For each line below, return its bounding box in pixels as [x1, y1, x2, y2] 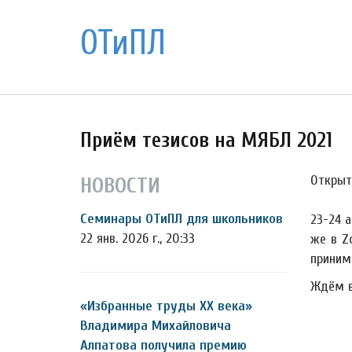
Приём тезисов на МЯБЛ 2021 [80, 128, 332, 152]
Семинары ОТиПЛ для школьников [80, 211, 283, 227]
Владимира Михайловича [80, 317, 231, 334]
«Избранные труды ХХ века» [80, 298, 252, 314]
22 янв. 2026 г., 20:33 [80, 230, 195, 247]
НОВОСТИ [80, 173, 160, 198]
